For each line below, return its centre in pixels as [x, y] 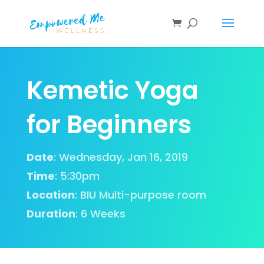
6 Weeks [103, 214]
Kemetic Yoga [112, 90]
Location [50, 195]
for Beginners [109, 125]
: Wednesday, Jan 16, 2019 [121, 157]
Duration [51, 214]
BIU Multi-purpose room [143, 195]
